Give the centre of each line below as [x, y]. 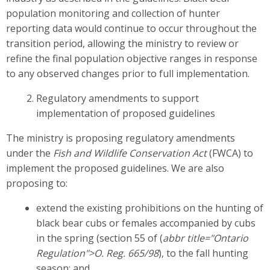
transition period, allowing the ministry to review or [122, 44]
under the [30, 153]
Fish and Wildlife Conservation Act [130, 153]
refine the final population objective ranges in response [132, 59]
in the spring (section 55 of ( [99, 238]
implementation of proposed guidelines [125, 114]
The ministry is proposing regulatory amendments [121, 138]
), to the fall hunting [203, 253]
